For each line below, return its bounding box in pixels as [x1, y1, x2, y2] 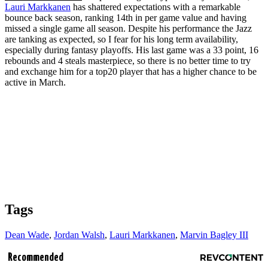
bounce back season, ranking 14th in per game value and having [5, 13, 246, 23]
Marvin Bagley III [180, 230, 248, 240]
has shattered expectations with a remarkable [71, 2, 240, 13]
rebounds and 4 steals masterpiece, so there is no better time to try [5, 56, 251, 66]
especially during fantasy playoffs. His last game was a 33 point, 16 [5, 45, 258, 56]
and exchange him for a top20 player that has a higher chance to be [5, 66, 257, 77]
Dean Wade [5, 230, 49, 240]
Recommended [8, 252, 63, 264]
